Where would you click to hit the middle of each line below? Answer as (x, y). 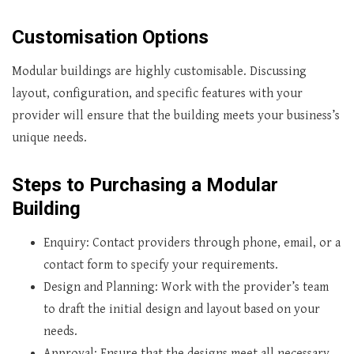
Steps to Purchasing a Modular (145, 185)
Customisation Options (110, 37)
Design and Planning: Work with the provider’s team (186, 287)
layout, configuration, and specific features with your (157, 94)
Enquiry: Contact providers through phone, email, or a (192, 243)
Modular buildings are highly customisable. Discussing (159, 72)
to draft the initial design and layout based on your (182, 309)
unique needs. (49, 138)
